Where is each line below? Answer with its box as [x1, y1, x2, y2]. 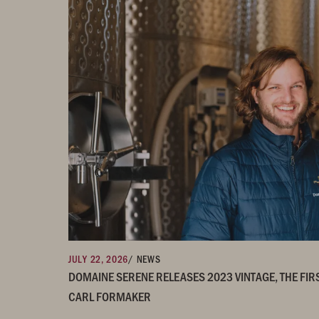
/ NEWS [128, 252, 161, 266]
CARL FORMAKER [68, 288, 151, 305]
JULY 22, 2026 [68, 252, 129, 266]
